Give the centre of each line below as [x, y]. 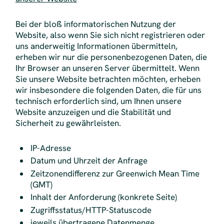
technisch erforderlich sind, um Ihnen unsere [98, 101]
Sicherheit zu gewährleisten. [68, 123]
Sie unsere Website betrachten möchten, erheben [108, 79]
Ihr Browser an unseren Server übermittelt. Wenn [107, 68]
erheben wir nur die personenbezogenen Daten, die [111, 57]
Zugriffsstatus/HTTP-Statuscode [91, 210]
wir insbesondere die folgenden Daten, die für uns [108, 90]
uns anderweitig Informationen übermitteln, [96, 46]
